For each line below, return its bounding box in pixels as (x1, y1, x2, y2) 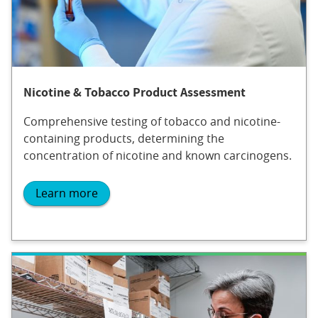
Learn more (35, 185, 98, 202)
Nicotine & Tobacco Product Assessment (23, 84, 246, 101)
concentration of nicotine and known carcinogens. (23, 148, 292, 164)
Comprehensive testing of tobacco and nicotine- (23, 114, 280, 130)
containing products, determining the (23, 131, 224, 147)
